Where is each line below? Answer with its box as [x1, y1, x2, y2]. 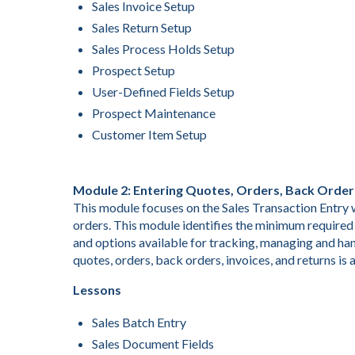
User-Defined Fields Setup [92, 84, 235, 99]
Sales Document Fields [92, 336, 214, 351]
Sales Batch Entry [92, 315, 186, 330]
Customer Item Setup [92, 127, 207, 142]
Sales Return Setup [92, 20, 192, 35]
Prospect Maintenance [92, 105, 216, 120]
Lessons [73, 282, 121, 297]
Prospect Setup [92, 63, 175, 78]
